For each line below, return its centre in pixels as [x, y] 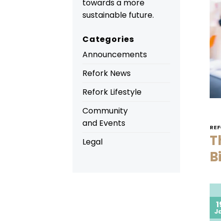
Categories [108, 39]
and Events [104, 123]
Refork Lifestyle [112, 92]
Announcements [115, 54]
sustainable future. [118, 15]
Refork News [107, 73]
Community [105, 110]
